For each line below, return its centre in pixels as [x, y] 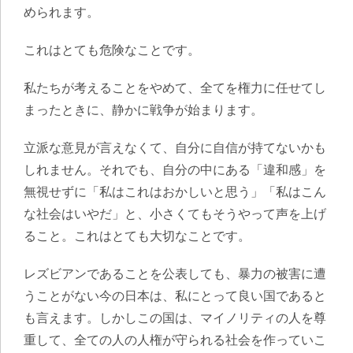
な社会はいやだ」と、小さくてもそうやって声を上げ [175, 214]
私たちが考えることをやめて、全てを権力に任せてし [175, 87]
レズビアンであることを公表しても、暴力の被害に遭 [175, 273]
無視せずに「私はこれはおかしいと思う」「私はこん [175, 191]
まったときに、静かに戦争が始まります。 [143, 110]
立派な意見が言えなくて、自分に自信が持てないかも [175, 147]
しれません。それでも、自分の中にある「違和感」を [175, 169]
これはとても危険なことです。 [112, 50]
